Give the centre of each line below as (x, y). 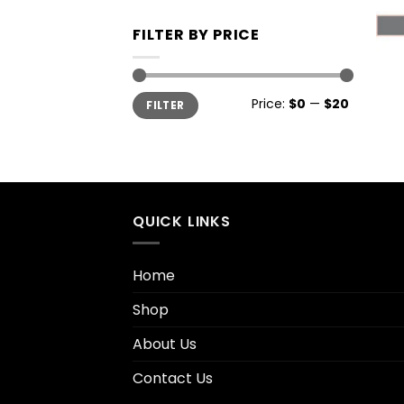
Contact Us (173, 379)
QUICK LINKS (182, 221)
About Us (165, 344)
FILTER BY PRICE (196, 35)
